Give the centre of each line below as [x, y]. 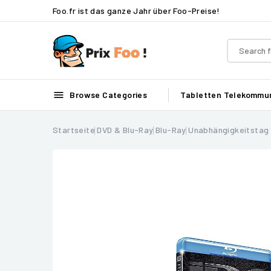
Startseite [74, 130]
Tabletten [201, 95]
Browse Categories [108, 95]
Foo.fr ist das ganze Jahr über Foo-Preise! [136, 10]
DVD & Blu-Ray [125, 130]
